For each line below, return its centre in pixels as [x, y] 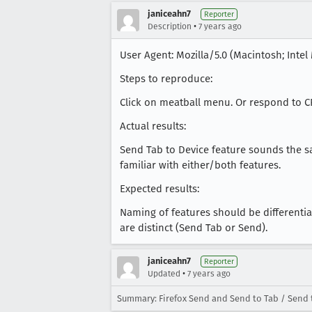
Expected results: [159, 189]
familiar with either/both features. [200, 165]
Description [170, 26]
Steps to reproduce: [166, 79]
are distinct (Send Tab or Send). [194, 228]
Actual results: [153, 126]
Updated [164, 274]
